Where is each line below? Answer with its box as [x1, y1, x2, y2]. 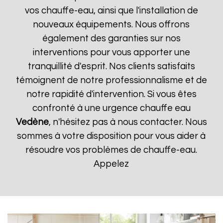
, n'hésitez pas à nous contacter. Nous [48, 117, 207, 127]
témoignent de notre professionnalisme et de [15, 76, 207, 85]
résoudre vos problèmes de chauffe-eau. [25, 145, 198, 155]
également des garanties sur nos [42, 34, 181, 43]
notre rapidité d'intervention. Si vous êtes [26, 90, 197, 99]
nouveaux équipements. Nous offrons [33, 20, 190, 29]
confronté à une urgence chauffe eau [32, 104, 191, 113]
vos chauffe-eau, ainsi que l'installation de [24, 6, 198, 15]
